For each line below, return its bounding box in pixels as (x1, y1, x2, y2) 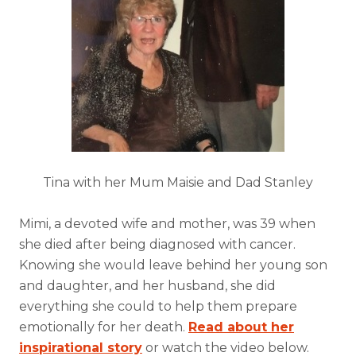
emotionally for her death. (19, 319, 188, 335)
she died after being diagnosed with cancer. (19, 237, 296, 252)
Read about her (188, 319, 294, 335)
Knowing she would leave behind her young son (19, 257, 327, 273)
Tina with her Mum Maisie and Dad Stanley (43, 175, 313, 190)
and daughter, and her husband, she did (19, 278, 276, 293)
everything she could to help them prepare (19, 299, 297, 314)
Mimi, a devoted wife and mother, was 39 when (19, 216, 315, 231)
